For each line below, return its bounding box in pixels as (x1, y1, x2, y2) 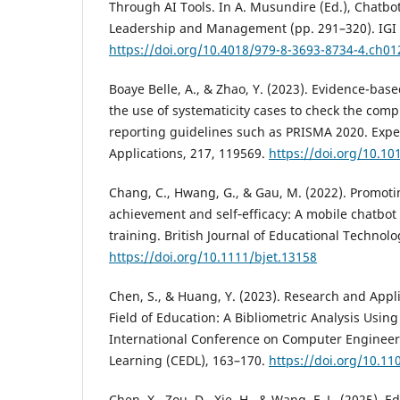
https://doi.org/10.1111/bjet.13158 (109, 248, 317, 266)
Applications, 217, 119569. (109, 145, 269, 162)
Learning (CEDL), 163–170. (109, 352, 269, 370)
